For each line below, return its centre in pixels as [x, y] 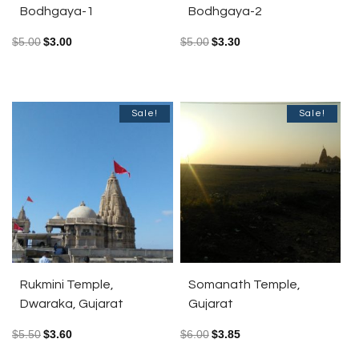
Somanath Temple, [244, 284]
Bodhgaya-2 [225, 12]
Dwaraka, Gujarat [72, 303]
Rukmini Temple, [67, 284]
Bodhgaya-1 [57, 12]
